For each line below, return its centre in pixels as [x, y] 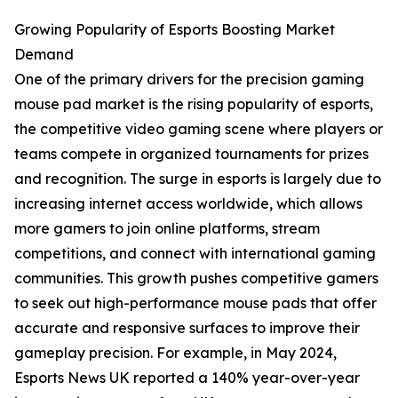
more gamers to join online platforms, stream [167, 229]
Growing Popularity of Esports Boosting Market [175, 30]
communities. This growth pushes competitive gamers [196, 279]
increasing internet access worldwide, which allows [188, 204]
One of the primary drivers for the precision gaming [189, 80]
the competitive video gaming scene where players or [199, 129]
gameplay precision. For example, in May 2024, [175, 353]
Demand [44, 55]
